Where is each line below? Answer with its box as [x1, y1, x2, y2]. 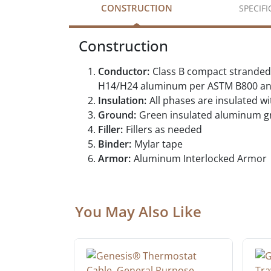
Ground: [98, 108, 136, 122]
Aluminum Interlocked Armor [134, 152, 267, 166]
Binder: [98, 137, 131, 151]
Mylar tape [134, 137, 183, 151]
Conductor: [98, 65, 149, 79]
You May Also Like [75, 201, 201, 222]
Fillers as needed [126, 123, 202, 137]
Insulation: [98, 94, 146, 108]
